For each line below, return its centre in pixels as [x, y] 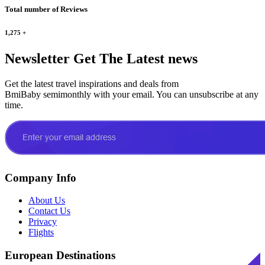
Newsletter [37, 58]
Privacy [43, 222]
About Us [47, 201]
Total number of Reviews [46, 9]
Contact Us [49, 211]
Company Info [41, 177]
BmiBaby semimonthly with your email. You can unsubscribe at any [132, 94]
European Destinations [60, 256]
